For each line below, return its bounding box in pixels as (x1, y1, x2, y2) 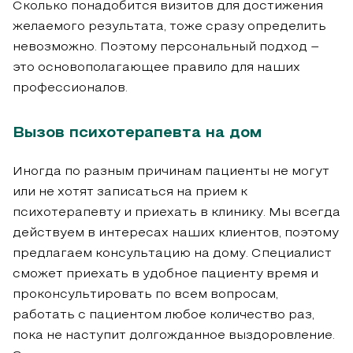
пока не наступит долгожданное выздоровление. (13, 329, 335, 341)
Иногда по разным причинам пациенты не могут (13, 165, 329, 177)
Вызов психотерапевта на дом (13, 125, 262, 140)
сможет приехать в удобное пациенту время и (13, 268, 318, 280)
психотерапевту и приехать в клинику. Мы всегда (13, 206, 340, 218)
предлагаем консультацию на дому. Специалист (13, 247, 332, 259)
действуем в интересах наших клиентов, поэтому (13, 227, 339, 239)
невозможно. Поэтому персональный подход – (13, 41, 319, 53)
